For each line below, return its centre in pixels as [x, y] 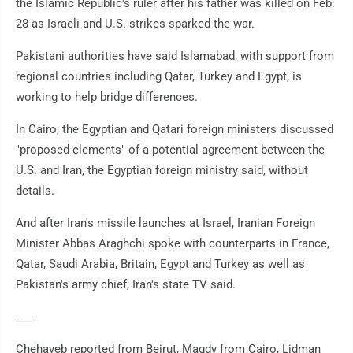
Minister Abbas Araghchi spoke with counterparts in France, [173, 244]
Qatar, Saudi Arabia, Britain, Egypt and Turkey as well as [160, 264]
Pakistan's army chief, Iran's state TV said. [126, 285]
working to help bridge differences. [107, 97]
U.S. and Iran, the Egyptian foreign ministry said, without [162, 171]
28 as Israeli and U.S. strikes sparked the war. [135, 24]
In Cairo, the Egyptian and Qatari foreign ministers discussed [175, 130]
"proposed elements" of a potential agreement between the [170, 150]
